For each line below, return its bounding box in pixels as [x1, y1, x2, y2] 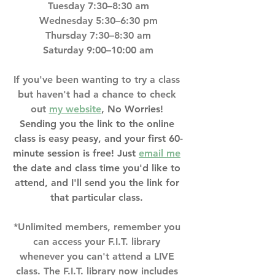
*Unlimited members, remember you [13, 221, 184, 233]
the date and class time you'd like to [13, 162, 184, 174]
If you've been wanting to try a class [14, 74, 183, 85]
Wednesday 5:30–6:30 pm [39, 15, 158, 26]
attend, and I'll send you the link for [14, 177, 182, 188]
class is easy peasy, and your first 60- [14, 133, 183, 144]
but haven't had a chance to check [17, 88, 179, 100]
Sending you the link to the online [19, 118, 177, 130]
